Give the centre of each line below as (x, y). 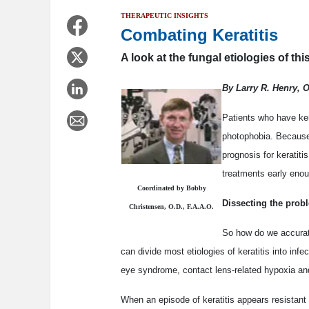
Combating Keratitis (199, 35)
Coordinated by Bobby (171, 188)
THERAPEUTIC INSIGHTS (165, 16)
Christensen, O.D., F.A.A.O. (171, 207)
